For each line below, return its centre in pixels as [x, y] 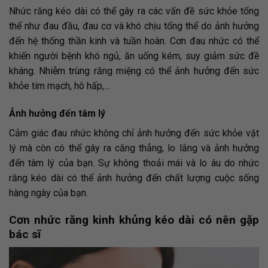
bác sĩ [25, 234]
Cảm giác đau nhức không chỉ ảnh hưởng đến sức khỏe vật [134, 133]
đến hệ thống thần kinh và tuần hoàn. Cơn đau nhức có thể [134, 41]
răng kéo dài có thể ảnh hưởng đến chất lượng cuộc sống [134, 178]
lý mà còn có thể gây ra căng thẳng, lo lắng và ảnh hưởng [134, 148]
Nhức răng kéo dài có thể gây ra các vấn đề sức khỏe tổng [134, 11]
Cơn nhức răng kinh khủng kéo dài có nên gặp [134, 220]
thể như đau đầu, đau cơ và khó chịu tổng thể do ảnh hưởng [134, 26]
